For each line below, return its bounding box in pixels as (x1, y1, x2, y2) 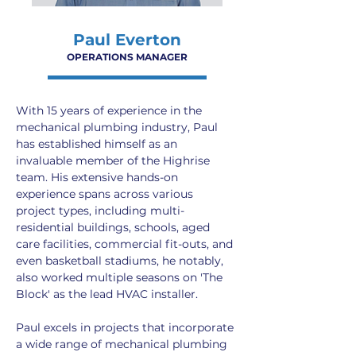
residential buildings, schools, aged (16, 220, 213, 234)
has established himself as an (16, 137, 180, 151)
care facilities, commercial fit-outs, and (16, 237, 236, 251)
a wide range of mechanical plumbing (16, 337, 230, 351)
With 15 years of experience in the (16, 103, 205, 118)
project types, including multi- (16, 203, 184, 218)
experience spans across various (16, 187, 196, 201)
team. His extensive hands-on (16, 170, 181, 184)
